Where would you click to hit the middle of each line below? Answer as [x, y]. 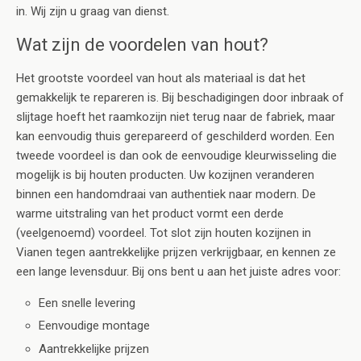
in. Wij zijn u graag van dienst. [93, 12]
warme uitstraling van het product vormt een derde [150, 214]
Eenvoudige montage [95, 326]
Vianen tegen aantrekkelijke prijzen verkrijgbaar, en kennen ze [176, 253]
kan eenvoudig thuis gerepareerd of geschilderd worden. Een [175, 137]
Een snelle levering [87, 303]
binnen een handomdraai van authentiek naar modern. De [166, 195]
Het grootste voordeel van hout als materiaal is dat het [161, 79]
